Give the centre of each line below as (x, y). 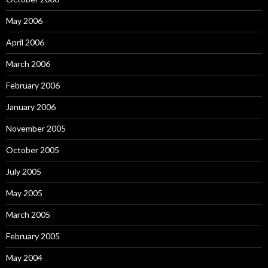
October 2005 (33, 150)
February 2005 (33, 236)
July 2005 (24, 171)
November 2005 (36, 128)
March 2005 (28, 214)
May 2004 (24, 258)
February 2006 (33, 85)
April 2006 (25, 42)
